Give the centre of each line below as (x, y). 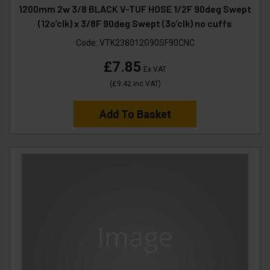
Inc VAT (145, 83)
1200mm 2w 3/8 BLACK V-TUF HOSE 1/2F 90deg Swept (135, 8)
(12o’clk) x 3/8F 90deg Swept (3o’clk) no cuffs (135, 23)
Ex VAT (154, 69)
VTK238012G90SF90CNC (147, 42)
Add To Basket (135, 114)
